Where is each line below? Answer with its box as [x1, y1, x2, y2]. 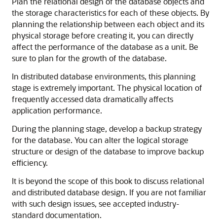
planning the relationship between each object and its [12, 19, 204, 29]
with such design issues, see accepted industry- [12, 198, 180, 209]
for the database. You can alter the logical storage [12, 135, 188, 145]
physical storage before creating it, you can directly [12, 30, 193, 40]
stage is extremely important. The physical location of [12, 82, 202, 93]
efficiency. [12, 157, 48, 168]
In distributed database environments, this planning [12, 71, 195, 81]
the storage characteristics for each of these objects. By [12, 7, 209, 18]
